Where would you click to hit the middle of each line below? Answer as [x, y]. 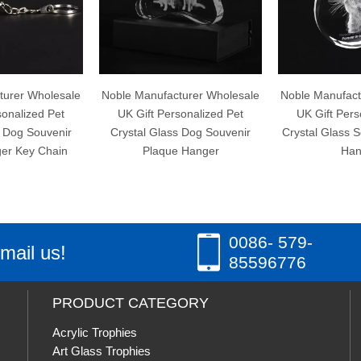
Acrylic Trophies [95, 332]
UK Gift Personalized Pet [141, 114]
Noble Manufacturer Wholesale [141, 95]
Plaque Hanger [141, 151]
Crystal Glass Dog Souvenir [141, 132]
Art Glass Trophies [102, 351]
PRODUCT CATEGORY [131, 303]
